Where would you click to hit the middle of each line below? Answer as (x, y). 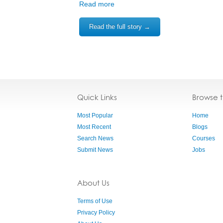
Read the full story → (120, 27)
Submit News (95, 150)
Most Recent (94, 127)
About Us (93, 183)
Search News (95, 138)
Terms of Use (95, 201)
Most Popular (95, 115)
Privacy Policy (96, 213)
